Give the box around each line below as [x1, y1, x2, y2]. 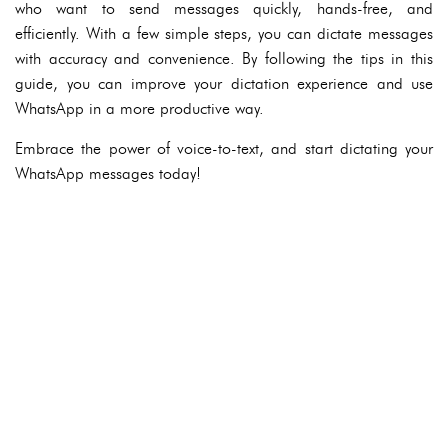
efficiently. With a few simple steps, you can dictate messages [15, 24, 433, 43]
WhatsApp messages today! [15, 164, 201, 183]
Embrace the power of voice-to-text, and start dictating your [15, 139, 433, 158]
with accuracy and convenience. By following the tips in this [15, 49, 433, 68]
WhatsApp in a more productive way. [15, 99, 264, 118]
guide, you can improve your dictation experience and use [15, 74, 433, 93]
